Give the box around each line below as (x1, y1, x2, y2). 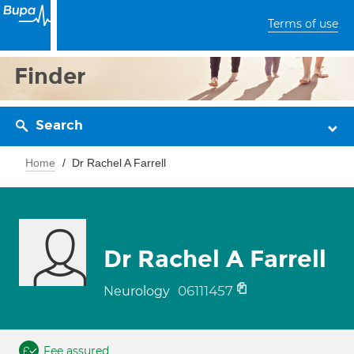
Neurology (104, 284, 173, 299)
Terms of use (268, 17, 338, 31)
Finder (14, 62, 86, 90)
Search (36, 117, 83, 134)
